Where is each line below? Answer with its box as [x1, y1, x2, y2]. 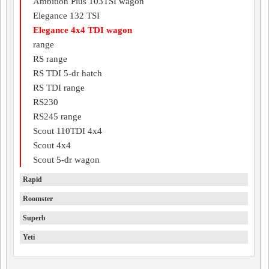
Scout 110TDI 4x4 [33, 126, 102, 136]
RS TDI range [33, 83, 85, 92]
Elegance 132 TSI [33, 11, 100, 20]
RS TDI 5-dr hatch [33, 68, 102, 78]
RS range [33, 54, 67, 64]
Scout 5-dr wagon [33, 155, 100, 165]
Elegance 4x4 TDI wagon [33, 25, 132, 35]
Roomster [23, 195, 53, 203]
